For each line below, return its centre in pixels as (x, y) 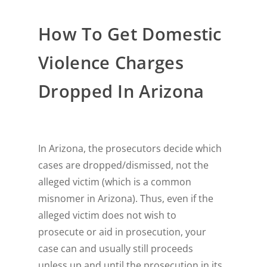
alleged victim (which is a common (115, 182)
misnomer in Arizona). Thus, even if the (126, 199)
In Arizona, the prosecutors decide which (130, 149)
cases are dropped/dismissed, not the (124, 165)
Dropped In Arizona (121, 91)
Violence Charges (111, 63)
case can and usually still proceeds (116, 249)
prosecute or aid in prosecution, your (122, 232)
